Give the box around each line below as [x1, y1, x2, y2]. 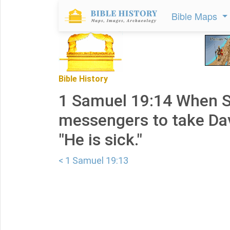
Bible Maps [171, 9, 220, 23]
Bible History [59, 74, 108, 84]
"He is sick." [59, 130, 142, 149]
